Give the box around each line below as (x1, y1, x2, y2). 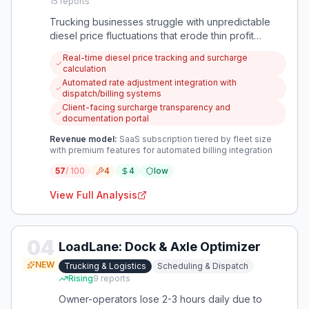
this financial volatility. (50, 71, 146, 83)
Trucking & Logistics (64, 261, 146, 271)
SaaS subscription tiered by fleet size (119, 134, 272, 144)
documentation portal (62, 113, 150, 123)
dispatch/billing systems (61, 88, 161, 99)
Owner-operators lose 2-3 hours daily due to (59, 293, 262, 305)
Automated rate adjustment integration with (61, 77, 237, 88)
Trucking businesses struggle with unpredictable (50, 16, 270, 28)
